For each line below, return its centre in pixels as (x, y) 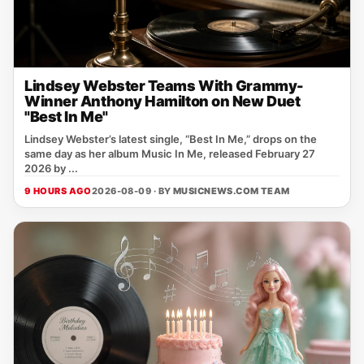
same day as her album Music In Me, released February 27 (170, 154)
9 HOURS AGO (58, 191)
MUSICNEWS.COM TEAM (231, 191)
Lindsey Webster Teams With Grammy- (164, 86)
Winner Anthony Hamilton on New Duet (162, 101)
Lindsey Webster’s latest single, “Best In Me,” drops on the (171, 139)
